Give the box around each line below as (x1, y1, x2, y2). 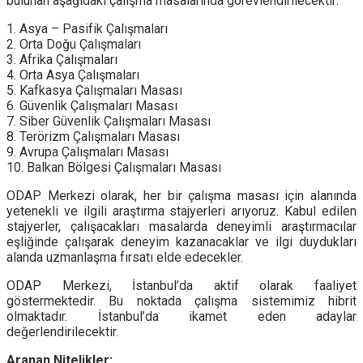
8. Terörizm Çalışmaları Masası (6, 128, 180, 144)
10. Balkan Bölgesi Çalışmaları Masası (6, 159, 221, 175)
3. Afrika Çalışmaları (6, 51, 117, 67)
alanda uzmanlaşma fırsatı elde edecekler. (6, 249, 243, 265)
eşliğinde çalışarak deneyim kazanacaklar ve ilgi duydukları (6, 233, 357, 250)
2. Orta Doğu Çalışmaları (6, 36, 141, 52)
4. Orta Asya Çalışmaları (6, 66, 139, 83)
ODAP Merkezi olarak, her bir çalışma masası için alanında (6, 187, 357, 203)
